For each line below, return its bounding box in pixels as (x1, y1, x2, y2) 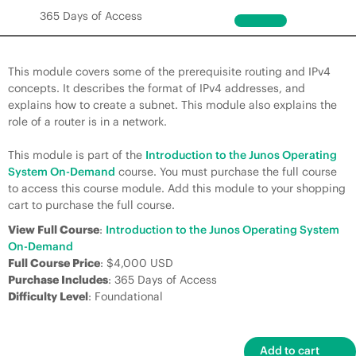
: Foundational (88, 289, 163, 304)
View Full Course (8, 222, 99, 237)
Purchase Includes (8, 273, 108, 287)
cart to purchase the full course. (8, 198, 175, 212)
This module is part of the (8, 148, 145, 162)
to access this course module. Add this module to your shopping (8, 181, 346, 195)
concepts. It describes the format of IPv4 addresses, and (8, 81, 305, 95)
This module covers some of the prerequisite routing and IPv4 (8, 64, 331, 79)
